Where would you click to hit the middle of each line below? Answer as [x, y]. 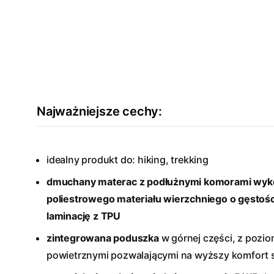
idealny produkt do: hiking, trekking [128, 160]
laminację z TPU [84, 216]
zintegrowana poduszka [103, 238]
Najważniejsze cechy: [99, 111]
